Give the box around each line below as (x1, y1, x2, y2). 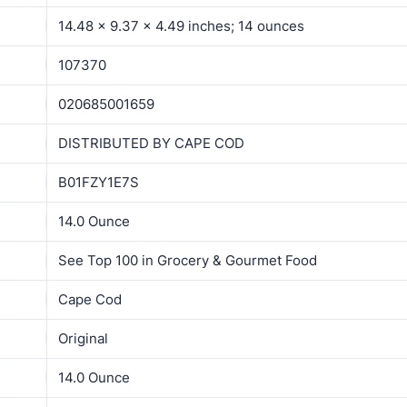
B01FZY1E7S (58, 173, 139, 191)
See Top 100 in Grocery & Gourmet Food (58, 251, 317, 269)
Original (58, 329, 108, 347)
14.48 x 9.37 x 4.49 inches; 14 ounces (58, 16, 304, 35)
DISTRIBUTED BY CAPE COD (58, 134, 244, 152)
